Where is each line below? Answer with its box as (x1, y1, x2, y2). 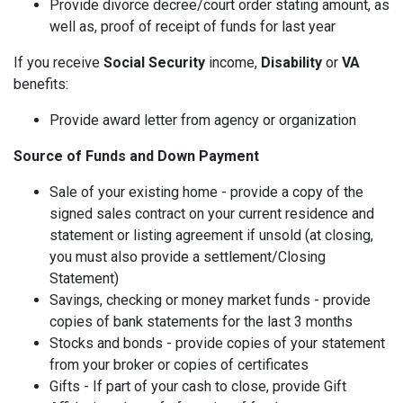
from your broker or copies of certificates (49, 356, 309, 374)
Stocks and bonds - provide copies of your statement (49, 335, 385, 353)
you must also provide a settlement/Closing (49, 248, 326, 266)
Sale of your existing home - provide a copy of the (49, 184, 363, 201)
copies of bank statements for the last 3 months (49, 313, 353, 331)
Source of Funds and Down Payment (13, 148, 259, 166)
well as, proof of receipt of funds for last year (49, 18, 336, 36)
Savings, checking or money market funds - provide (49, 291, 371, 309)
